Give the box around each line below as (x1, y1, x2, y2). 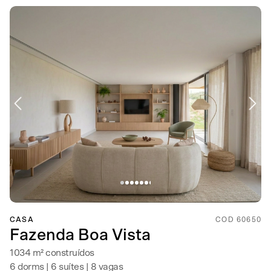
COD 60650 (215, 216, 261, 223)
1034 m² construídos (10, 248, 94, 258)
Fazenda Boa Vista (10, 227, 151, 243)
